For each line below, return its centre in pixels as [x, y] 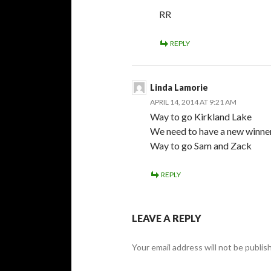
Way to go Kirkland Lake [201, 116]
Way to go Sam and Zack [201, 145]
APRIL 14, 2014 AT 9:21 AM [193, 102]
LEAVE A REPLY [167, 218]
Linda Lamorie [179, 87]
